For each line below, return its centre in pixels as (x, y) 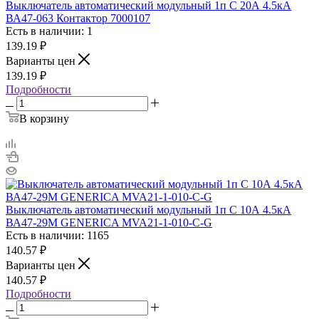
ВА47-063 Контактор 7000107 (78, 18)
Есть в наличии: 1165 (57, 235)
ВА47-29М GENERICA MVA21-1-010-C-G (109, 222)
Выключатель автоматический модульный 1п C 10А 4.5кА (148, 209)
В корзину (44, 118)
